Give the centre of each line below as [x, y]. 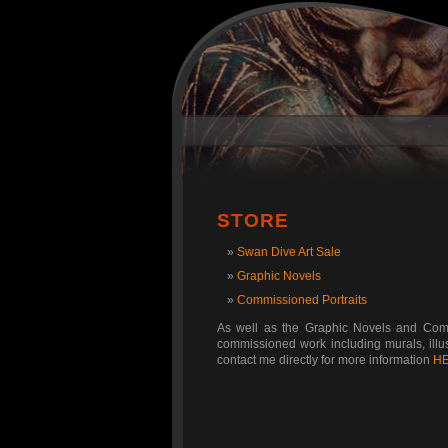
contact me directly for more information [325, 360]
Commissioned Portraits [302, 300]
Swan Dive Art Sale [289, 252]
